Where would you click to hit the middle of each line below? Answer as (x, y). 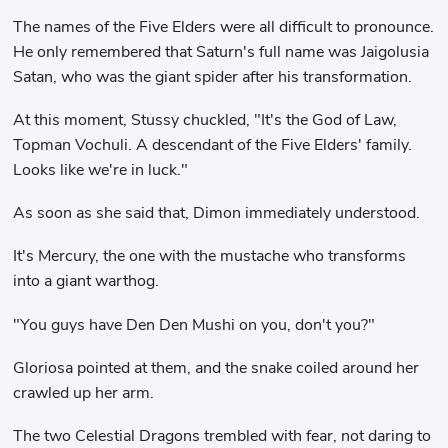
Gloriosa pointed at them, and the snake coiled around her (216, 367)
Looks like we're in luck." (101, 169)
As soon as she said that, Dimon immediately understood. (217, 213)
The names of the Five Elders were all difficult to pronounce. (224, 26)
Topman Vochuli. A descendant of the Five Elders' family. (213, 144)
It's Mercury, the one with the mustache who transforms (210, 256)
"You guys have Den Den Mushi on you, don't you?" (194, 324)
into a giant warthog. (86, 281)
